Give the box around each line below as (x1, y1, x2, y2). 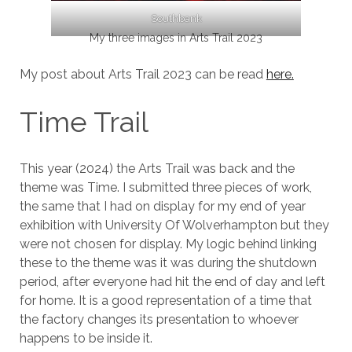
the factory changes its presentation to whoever (19, 312, 299, 328)
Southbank (150, 13, 202, 25)
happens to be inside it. (19, 331, 152, 346)
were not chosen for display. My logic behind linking (19, 236, 317, 252)
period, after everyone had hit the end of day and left (19, 274, 325, 290)
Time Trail (19, 105, 148, 139)
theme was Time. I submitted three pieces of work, (19, 180, 312, 196)
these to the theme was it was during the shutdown (19, 255, 317, 271)
